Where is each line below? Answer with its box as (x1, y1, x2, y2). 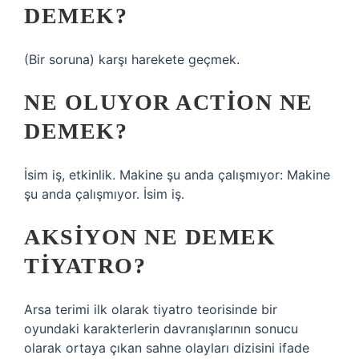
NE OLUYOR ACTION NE (24, 90, 313, 115)
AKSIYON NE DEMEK (24, 224, 276, 249)
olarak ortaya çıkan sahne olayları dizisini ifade (24, 340, 309, 356)
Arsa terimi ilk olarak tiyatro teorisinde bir (24, 301, 277, 317)
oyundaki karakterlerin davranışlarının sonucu (24, 321, 298, 337)
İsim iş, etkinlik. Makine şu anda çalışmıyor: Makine (24, 167, 330, 183)
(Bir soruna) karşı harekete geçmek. (24, 51, 240, 67)
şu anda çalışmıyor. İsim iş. (24, 186, 184, 202)
